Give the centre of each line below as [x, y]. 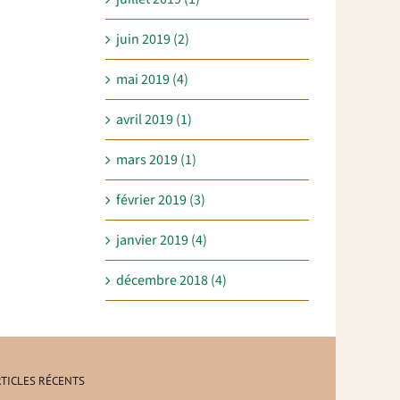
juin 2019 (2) [153, 40]
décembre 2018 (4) [171, 281]
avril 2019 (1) [154, 120]
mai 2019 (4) [152, 80]
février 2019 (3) [161, 200]
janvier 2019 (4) [162, 241]
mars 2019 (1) [156, 160]
